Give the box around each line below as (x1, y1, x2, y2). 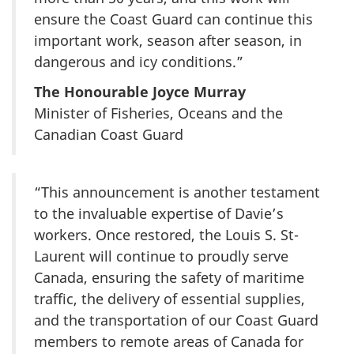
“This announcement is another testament (34, 183, 320, 202)
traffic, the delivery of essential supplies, (34, 289, 305, 309)
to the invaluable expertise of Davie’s (34, 204, 284, 224)
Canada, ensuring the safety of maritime (34, 268, 304, 288)
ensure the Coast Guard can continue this (34, 9, 313, 28)
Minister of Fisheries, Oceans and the (34, 104, 283, 123)
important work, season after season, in (34, 30, 302, 50)
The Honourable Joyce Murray (34, 82, 246, 102)
